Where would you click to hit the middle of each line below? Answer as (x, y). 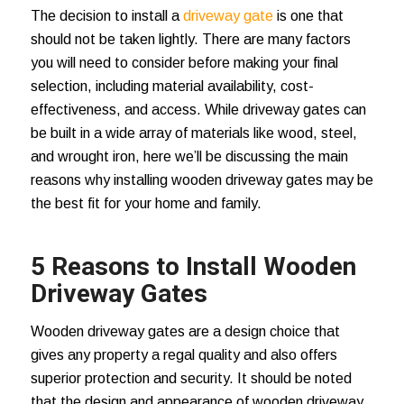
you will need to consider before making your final (184, 62)
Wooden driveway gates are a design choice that (185, 331)
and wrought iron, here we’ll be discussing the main (189, 156)
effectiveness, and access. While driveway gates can (198, 109)
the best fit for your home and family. (146, 203)
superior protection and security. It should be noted (191, 378)
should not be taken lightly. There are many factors (190, 39)
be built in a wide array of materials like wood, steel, (193, 133)
